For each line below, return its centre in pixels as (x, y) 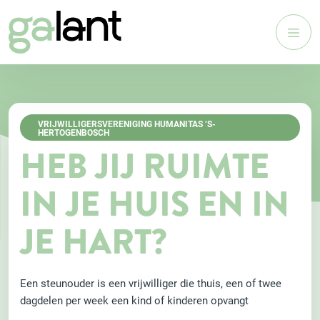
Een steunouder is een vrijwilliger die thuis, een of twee (151, 283)
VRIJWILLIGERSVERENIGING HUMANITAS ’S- (127, 123)
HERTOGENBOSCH (74, 132)
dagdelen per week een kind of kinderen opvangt (134, 300)
